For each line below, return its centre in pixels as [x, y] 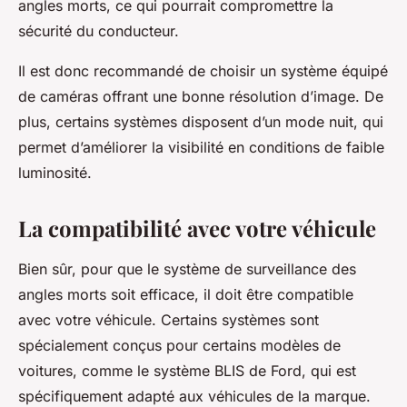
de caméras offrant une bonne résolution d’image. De [201, 96]
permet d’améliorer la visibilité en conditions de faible [201, 147]
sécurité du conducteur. [99, 31]
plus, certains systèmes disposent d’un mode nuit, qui [201, 122]
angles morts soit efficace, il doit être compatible [186, 294]
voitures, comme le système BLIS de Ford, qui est [187, 371]
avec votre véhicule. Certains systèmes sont [169, 320]
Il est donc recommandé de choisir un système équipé [203, 71]
